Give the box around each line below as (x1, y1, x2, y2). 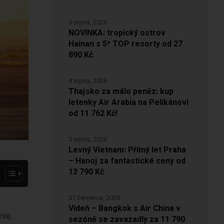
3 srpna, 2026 (68, 134, 107, 144)
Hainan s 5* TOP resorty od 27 (68, 38, 182, 50)
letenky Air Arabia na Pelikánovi (68, 96, 188, 109)
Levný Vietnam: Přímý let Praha (68, 144, 186, 156)
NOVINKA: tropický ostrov (68, 27, 165, 39)
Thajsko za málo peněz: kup (68, 85, 173, 98)
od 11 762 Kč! (68, 107, 117, 120)
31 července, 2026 (68, 193, 120, 203)
